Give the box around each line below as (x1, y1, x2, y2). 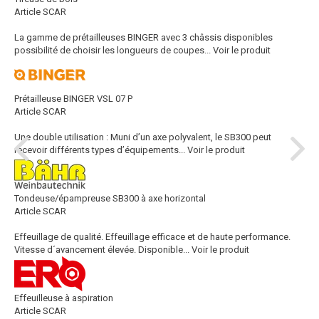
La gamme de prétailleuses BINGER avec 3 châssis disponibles (14, 31, 273, 43)
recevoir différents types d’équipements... (14, 144, 185, 155)
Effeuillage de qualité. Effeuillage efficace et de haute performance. (14, 231, 291, 242)
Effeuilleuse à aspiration (14, 292, 113, 303)
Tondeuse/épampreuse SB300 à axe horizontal (14, 192, 206, 204)
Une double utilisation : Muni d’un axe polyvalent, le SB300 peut (14, 131, 271, 142)
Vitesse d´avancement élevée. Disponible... (14, 244, 189, 255)
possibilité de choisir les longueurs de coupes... (14, 44, 211, 56)
